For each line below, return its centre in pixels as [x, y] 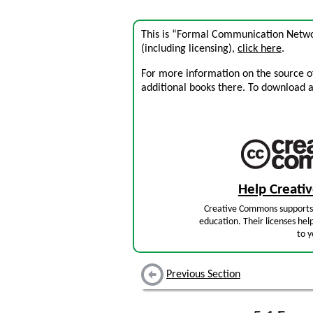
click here [260, 49]
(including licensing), [189, 49]
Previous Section [203, 275]
